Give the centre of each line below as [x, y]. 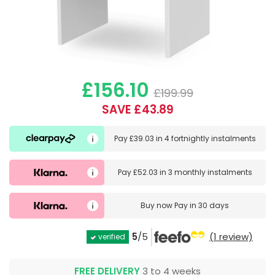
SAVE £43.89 [137, 110]
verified [111, 237]
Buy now [158, 206]
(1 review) [231, 237]
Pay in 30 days [202, 206]
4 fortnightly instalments [210, 139]
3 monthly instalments [210, 172]
